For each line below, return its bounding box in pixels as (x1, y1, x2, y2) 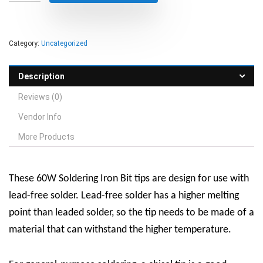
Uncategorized (41, 39, 87, 48)
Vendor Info (18, 112, 62, 122)
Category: (9, 39, 41, 48)
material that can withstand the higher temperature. (9, 224, 231, 235)
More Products (18, 132, 75, 141)
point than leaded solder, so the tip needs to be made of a (9, 207, 254, 218)
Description (18, 72, 65, 81)
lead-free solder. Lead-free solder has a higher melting (9, 190, 239, 201)
